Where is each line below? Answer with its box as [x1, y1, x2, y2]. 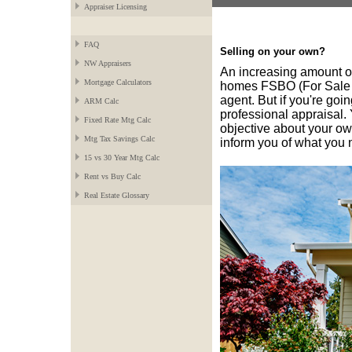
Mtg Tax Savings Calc [84, 134, 155, 144]
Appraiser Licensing [84, 2, 147, 12]
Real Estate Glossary [84, 191, 149, 200]
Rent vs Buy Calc [84, 172, 141, 181]
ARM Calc [84, 97, 119, 106]
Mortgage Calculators [84, 78, 152, 87]
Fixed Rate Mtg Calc [84, 115, 151, 125]
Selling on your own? [220, 46, 325, 57]
